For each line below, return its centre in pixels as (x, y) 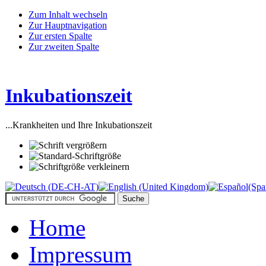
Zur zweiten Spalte (64, 47)
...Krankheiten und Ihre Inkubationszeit (78, 125)
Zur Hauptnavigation (68, 25)
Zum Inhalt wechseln (68, 15)
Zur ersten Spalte (60, 36)
